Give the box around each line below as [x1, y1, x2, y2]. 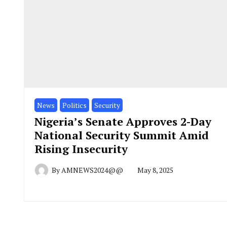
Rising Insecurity [34, 141, 128, 156]
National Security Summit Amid [34, 127, 209, 142]
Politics [62, 100, 87, 110]
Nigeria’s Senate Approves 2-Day [34, 113, 211, 129]
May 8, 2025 [137, 165, 173, 175]
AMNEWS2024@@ [61, 165, 123, 175]
